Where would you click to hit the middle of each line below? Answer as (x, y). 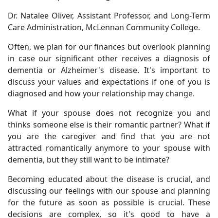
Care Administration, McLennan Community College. (104, 27)
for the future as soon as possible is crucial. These (109, 202)
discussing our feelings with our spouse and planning (109, 191)
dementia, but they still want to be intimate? (89, 160)
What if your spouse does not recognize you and (109, 113)
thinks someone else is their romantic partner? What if (109, 125)
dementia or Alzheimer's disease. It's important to (109, 70)
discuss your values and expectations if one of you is (109, 82)
